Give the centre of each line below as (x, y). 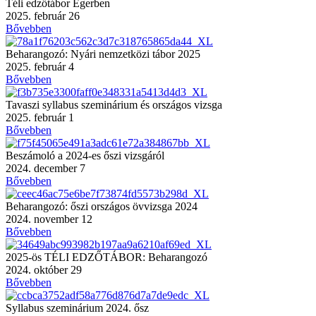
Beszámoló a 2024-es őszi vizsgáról (85, 155)
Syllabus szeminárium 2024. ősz (77, 308)
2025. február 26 (43, 16)
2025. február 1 (40, 117)
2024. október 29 (44, 269)
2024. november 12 (49, 219)
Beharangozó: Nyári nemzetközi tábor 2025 (103, 54)
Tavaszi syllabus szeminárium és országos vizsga (114, 104)
